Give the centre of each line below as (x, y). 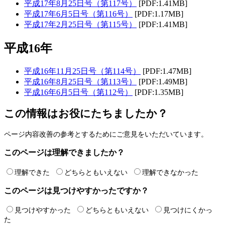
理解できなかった (171, 172)
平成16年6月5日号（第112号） (78, 92)
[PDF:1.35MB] (158, 92)
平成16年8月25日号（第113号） (80, 81)
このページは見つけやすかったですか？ (76, 191)
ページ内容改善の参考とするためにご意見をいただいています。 (106, 134)
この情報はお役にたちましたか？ (86, 114)
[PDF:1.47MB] (166, 71)
